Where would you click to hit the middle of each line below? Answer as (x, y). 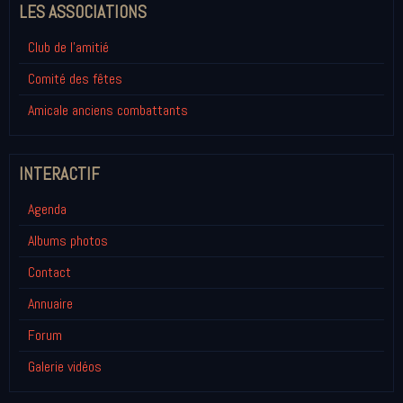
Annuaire (50, 303)
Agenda (47, 209)
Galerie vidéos (65, 366)
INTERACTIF (59, 174)
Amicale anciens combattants (108, 110)
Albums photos (68, 240)
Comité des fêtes (75, 78)
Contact (49, 272)
